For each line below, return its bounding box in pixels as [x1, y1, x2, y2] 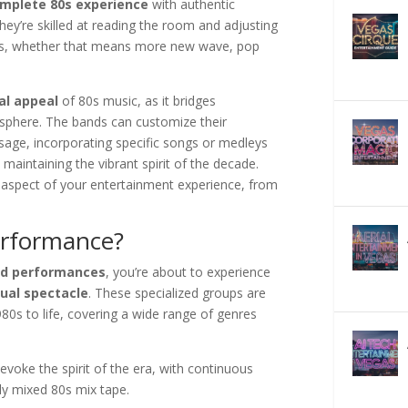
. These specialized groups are [88, 284, 267, 302]
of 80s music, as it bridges [58, 92, 217, 110]
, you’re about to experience [106, 263, 271, 281]
